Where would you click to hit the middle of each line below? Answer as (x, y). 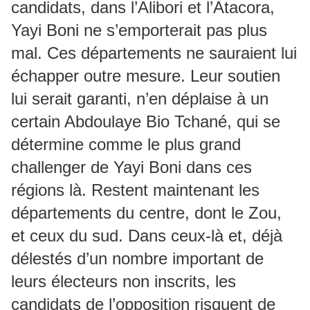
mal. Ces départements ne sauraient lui (154, 53)
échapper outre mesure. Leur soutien (146, 76)
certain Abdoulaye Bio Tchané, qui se (146, 121)
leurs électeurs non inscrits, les (124, 281)
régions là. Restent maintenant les (135, 190)
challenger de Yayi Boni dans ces (131, 167)
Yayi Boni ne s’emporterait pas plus (139, 30)
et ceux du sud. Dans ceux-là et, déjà (147, 236)
